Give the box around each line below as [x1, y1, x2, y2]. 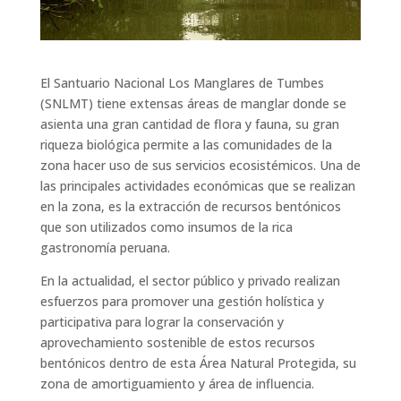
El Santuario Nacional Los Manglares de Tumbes [39, 74, 324, 92]
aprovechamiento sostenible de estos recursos [39, 334, 315, 352]
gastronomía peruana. [39, 239, 170, 257]
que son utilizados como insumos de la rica [39, 218, 293, 236]
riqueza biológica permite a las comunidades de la [39, 136, 332, 154]
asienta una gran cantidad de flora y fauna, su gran [39, 115, 339, 133]
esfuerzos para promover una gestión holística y [39, 293, 324, 311]
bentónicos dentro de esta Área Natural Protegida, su [39, 354, 356, 372]
